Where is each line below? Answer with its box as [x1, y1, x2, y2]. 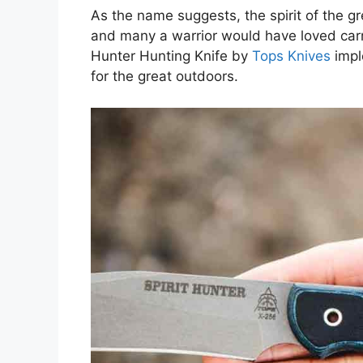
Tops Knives [252, 48, 331, 65]
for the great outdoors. [91, 68, 238, 85]
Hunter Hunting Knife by [91, 48, 252, 65]
